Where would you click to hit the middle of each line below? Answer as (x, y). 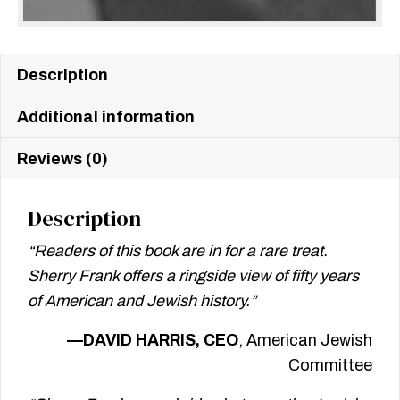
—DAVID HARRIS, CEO (153, 341)
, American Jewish (305, 341)
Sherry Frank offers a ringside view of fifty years (193, 276)
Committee (330, 366)
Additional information (106, 117)
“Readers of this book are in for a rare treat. (178, 251)
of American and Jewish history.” (142, 301)
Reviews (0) (62, 159)
